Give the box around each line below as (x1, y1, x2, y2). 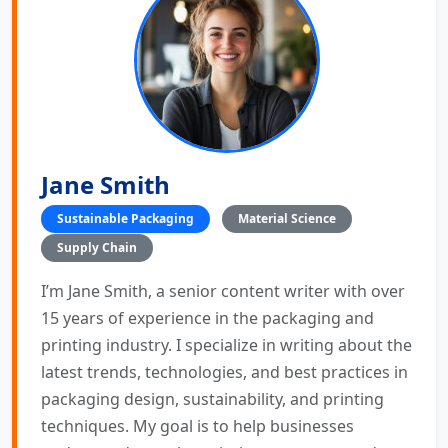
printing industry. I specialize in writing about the (41, 333, 412, 356)
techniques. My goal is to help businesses (41, 414, 354, 437)
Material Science (238, 209, 336, 227)
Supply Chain (57, 238, 137, 256)
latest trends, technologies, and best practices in (41, 360, 408, 383)
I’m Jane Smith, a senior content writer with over (41, 279, 405, 302)
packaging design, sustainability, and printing (41, 387, 384, 410)
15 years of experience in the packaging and (41, 306, 374, 329)
